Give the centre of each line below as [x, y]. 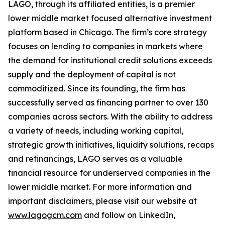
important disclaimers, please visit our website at [102, 201]
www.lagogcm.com [45, 215]
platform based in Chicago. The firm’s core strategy [107, 32]
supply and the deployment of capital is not [92, 74]
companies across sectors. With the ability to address [110, 117]
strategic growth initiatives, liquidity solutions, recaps [111, 145]
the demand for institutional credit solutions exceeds [110, 60]
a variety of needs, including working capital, [96, 131]
